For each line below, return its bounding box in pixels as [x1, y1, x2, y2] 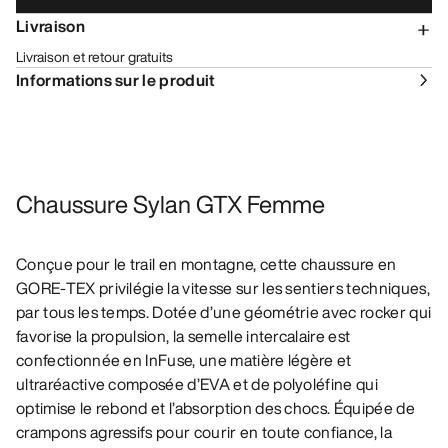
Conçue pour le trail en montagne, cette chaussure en [16, 252, 397, 277]
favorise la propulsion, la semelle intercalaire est [16, 324, 351, 349]
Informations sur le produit [16, 68, 215, 93]
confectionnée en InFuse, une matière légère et [16, 348, 352, 373]
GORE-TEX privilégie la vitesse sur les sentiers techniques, [16, 276, 430, 301]
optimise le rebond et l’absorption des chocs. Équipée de [16, 396, 415, 421]
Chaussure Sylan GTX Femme [16, 186, 325, 223]
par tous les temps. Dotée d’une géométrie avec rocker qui [16, 300, 432, 325]
